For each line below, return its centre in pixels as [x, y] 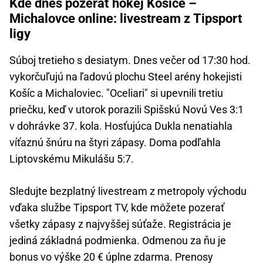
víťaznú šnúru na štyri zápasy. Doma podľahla [115, 143]
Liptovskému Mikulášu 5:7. [72, 159]
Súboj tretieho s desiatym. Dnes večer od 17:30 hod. [130, 60]
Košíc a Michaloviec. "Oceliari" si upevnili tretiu [116, 93]
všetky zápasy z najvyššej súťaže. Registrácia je [120, 224]
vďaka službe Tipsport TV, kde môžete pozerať [117, 208]
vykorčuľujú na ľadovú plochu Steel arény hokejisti [126, 77]
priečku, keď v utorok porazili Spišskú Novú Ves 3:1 [127, 110]
